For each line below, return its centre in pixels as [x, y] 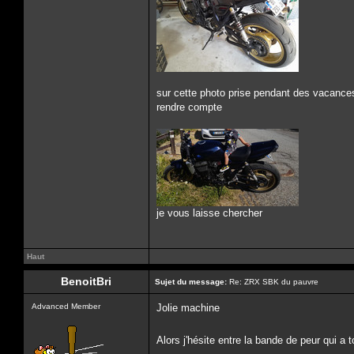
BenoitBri [86, 281]
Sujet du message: [191, 282]
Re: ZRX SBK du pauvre [273, 282]
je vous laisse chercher [209, 213]
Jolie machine [188, 308]
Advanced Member [66, 306]
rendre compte [189, 107]
